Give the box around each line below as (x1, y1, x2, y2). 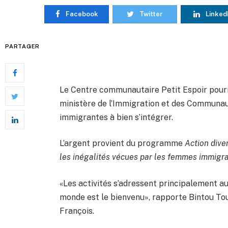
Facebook (65, 10, 98, 18)
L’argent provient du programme (60, 138, 185, 149)
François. (60, 206, 95, 216)
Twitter (139, 10, 163, 18)
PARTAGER (5, 43, 40, 49)
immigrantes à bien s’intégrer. (60, 112, 174, 122)
